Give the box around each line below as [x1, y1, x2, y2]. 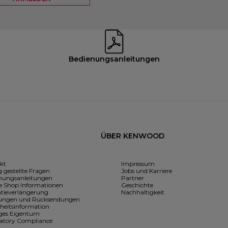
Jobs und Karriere [121, 167, 173, 175]
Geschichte [121, 181, 154, 189]
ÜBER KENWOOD [101, 131, 165, 141]
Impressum [121, 160, 155, 168]
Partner [121, 174, 145, 182]
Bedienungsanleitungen [68, 54, 160, 64]
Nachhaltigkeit [121, 188, 165, 196]
